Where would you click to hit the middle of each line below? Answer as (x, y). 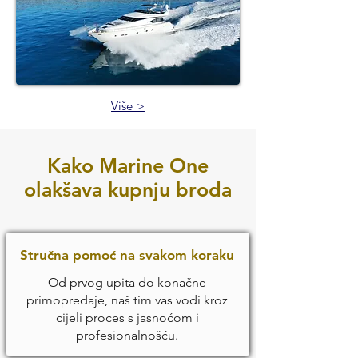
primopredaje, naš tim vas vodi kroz (127, 300)
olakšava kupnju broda (128, 189)
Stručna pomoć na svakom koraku (127, 255)
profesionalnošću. (127, 335)
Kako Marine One (128, 165)
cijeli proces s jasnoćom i (127, 318)
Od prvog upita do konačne (127, 282)
